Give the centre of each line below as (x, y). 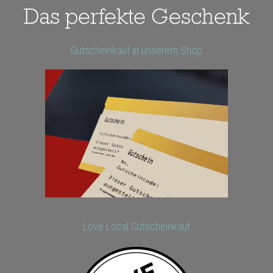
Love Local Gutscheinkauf (136, 227)
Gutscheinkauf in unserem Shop (136, 51)
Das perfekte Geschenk (136, 19)
